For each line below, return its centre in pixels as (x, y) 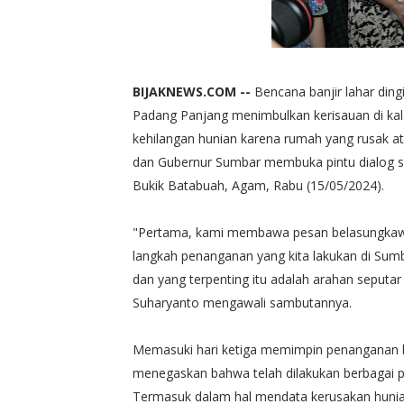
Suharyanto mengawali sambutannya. (242, 302)
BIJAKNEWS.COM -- (193, 91)
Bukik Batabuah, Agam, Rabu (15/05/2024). (258, 185)
